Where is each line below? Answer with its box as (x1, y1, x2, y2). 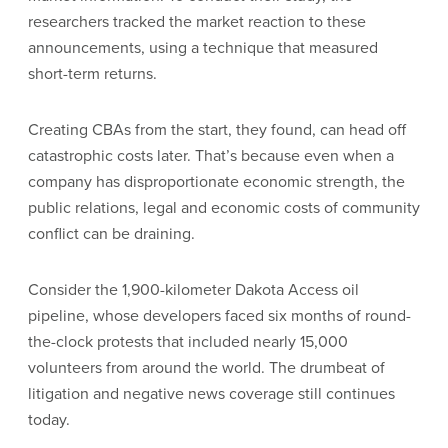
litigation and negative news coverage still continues (28, 382, 395, 405)
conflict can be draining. (28, 222, 199, 245)
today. (28, 408, 70, 431)
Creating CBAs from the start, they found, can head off (28, 118, 406, 141)
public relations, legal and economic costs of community (28, 196, 420, 219)
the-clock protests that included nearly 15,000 (28, 330, 348, 353)
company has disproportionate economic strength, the (28, 170, 405, 193)
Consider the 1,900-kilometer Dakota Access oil (28, 278, 359, 301)
